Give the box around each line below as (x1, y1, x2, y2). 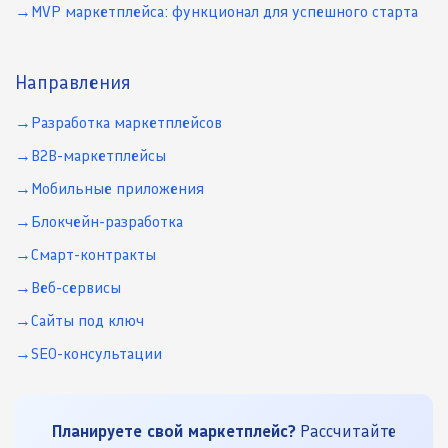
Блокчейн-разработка (31, 212, 183, 232)
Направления (15, 70, 131, 95)
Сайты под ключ (31, 311, 144, 331)
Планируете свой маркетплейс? (52, 421, 296, 442)
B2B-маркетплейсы (31, 146, 166, 166)
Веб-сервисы (31, 278, 121, 298)
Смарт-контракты (31, 245, 156, 265)
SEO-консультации (31, 344, 162, 364)
